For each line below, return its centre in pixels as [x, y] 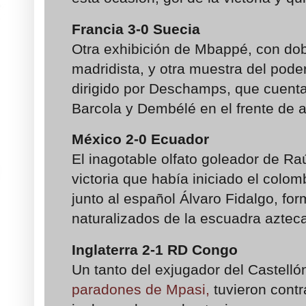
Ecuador [182, 139]
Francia [100, 29]
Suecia [177, 29]
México [99, 139]
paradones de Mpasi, [141, 289]
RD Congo [205, 249]
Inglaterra [107, 249]
